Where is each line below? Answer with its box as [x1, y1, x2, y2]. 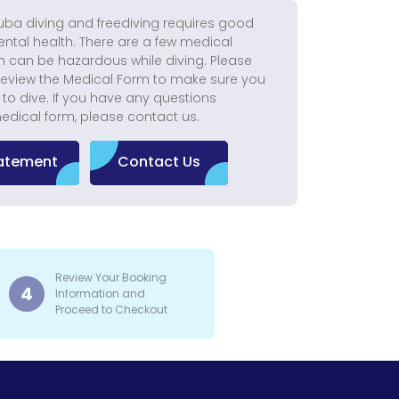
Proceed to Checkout [54, 302, 167, 317]
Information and [54, 286, 145, 301]
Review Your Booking [54, 270, 167, 285]
